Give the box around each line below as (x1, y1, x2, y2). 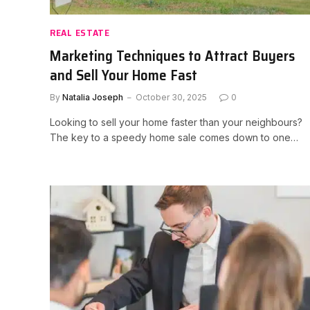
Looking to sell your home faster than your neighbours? (50, 116, 302, 128)
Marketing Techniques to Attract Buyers (50, 44, 295, 67)
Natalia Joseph (62, 91, 123, 102)
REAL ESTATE (50, 24, 110, 40)
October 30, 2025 (136, 91, 207, 102)
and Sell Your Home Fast (50, 63, 197, 86)
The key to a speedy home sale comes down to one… (50, 131, 298, 143)
